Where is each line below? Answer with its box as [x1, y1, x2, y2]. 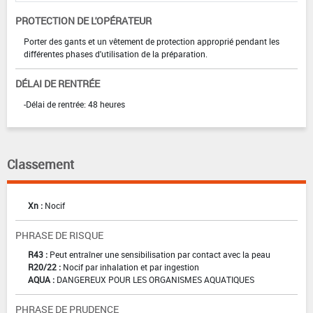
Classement [7, 156, 74, 173]
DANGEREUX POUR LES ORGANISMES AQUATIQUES [57, 274, 254, 286]
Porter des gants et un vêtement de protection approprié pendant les [24, 36, 279, 48]
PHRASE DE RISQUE [15, 228, 103, 242]
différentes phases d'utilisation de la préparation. [24, 48, 208, 60]
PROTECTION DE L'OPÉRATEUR [15, 14, 152, 28]
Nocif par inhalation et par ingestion [63, 261, 199, 273]
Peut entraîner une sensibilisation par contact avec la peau [50, 249, 270, 261]
